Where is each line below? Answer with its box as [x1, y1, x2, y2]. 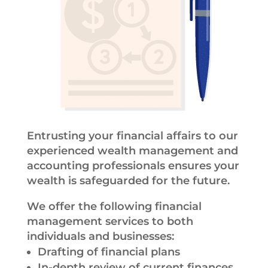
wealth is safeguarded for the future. [26, 173, 230, 187]
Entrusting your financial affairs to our [26, 129, 238, 142]
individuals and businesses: [26, 229, 174, 243]
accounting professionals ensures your [26, 159, 239, 172]
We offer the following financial [26, 199, 202, 213]
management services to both [26, 214, 193, 228]
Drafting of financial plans [37, 245, 180, 258]
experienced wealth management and [26, 144, 238, 157]
